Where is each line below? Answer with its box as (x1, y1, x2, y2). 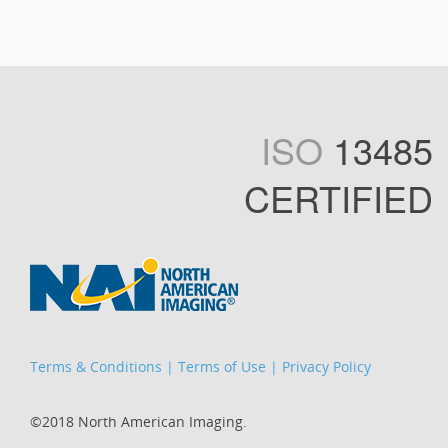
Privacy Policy (282, 357, 371, 377)
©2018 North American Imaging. (30, 412, 247, 432)
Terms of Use (178, 357, 266, 377)
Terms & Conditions (30, 357, 162, 377)
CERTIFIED (244, 172, 433, 224)
